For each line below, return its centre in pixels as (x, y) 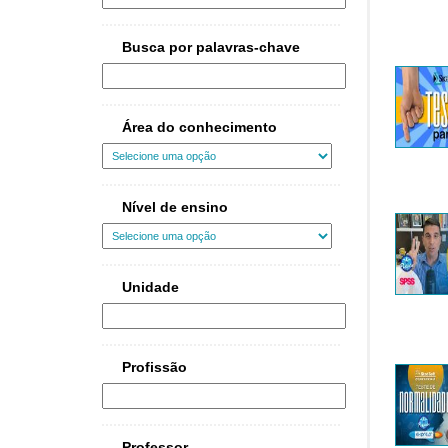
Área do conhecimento (199, 127)
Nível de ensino (175, 207)
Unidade (150, 287)
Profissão (154, 367)
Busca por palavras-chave (211, 47)
